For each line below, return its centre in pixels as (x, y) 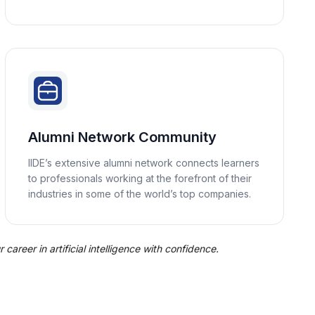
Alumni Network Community (122, 137)
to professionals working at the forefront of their (140, 178)
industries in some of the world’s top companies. (139, 194)
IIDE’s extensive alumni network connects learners (143, 163)
